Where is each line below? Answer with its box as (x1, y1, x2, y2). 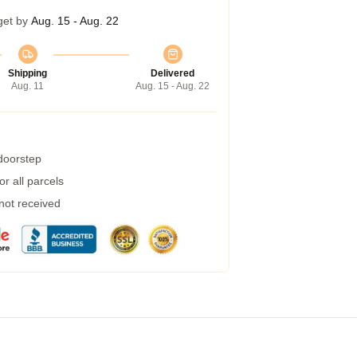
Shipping (8, 68, 47, 79)
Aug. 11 (11, 80, 44, 92)
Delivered (151, 68, 194, 79)
